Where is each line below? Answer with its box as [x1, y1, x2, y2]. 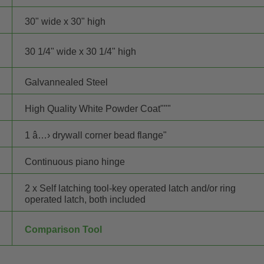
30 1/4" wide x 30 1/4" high [25, 46, 137, 57]
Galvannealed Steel [25, 77, 108, 87]
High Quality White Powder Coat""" [25, 103, 171, 114]
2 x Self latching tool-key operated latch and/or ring [25, 183, 236, 193]
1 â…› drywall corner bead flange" [25, 130, 167, 140]
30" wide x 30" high [25, 16, 106, 27]
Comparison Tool [25, 224, 103, 235]
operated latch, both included [25, 194, 146, 204]
